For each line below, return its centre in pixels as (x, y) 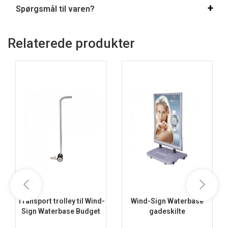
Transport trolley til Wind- (61, 201)
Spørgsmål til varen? (55, 9)
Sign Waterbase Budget (61, 211)
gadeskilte (167, 211)
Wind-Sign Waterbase (167, 201)
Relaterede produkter (71, 43)
